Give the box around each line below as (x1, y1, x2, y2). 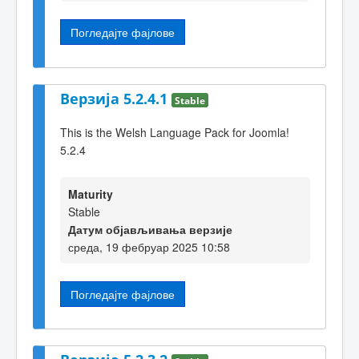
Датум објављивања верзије (68, 220, 232, 237)
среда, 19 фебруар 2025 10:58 (68, 238, 230, 255)
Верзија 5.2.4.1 (60, 88, 171, 108)
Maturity (68, 185, 113, 202)
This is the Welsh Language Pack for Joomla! (60, 124, 289, 141)
